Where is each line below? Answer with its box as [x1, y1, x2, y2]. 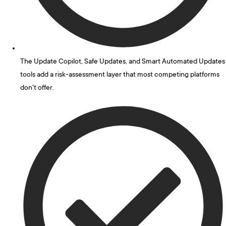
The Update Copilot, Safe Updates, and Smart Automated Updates [20, 58, 225, 66]
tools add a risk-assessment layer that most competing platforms [20, 71, 219, 79]
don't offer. [20, 84, 54, 92]
